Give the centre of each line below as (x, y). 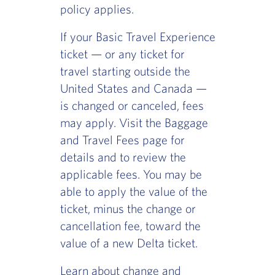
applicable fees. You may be (131, 174)
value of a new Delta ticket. (129, 243)
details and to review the (123, 157)
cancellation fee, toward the (130, 226)
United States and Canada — (133, 88)
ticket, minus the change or (128, 209)
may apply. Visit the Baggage (134, 123)
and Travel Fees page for (122, 140)
